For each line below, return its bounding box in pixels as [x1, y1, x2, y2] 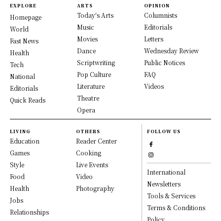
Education [10, 136, 39, 145]
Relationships [10, 207, 49, 216]
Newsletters [147, 179, 181, 188]
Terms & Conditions [147, 203, 206, 212]
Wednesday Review [144, 46, 199, 55]
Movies [77, 34, 98, 43]
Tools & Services [147, 191, 196, 200]
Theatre [77, 93, 99, 102]
